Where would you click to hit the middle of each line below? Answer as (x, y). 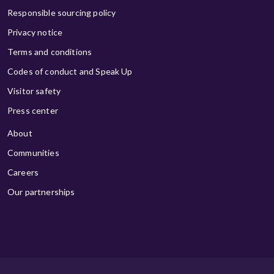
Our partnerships (41, 192)
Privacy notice (35, 32)
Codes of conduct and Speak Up (70, 72)
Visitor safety (34, 91)
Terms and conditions (50, 52)
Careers (23, 172)
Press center (33, 111)
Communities (33, 153)
